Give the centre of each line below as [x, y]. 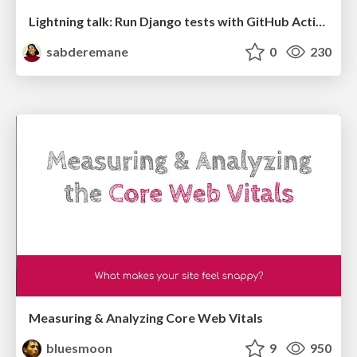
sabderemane [86, 51]
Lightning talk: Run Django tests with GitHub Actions [320, 21]
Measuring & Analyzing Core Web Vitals [146, 318]
